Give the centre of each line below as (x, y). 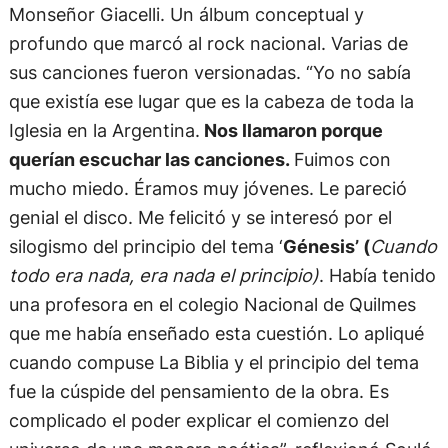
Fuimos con (342, 158)
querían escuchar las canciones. (151, 158)
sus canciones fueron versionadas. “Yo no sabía (209, 71)
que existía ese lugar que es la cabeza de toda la (211, 100)
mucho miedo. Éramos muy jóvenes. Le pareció (207, 187)
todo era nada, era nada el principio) (163, 274)
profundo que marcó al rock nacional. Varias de (208, 42)
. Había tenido (377, 274)
